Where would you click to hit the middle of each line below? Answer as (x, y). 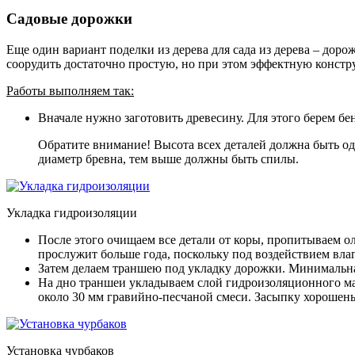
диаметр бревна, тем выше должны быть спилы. (168, 158)
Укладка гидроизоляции (72, 212)
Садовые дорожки (69, 19)
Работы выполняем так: (70, 90)
